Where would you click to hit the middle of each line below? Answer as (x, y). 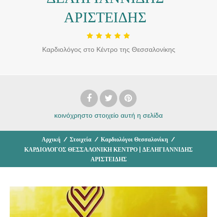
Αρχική (51, 139)
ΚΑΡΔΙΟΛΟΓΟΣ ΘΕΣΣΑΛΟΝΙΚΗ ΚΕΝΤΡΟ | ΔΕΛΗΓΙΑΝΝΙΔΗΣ (108, 149)
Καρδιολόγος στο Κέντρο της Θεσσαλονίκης (108, 49)
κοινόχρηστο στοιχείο (86, 115)
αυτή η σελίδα (142, 115)
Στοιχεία (80, 139)
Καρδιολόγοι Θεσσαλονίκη (134, 139)
